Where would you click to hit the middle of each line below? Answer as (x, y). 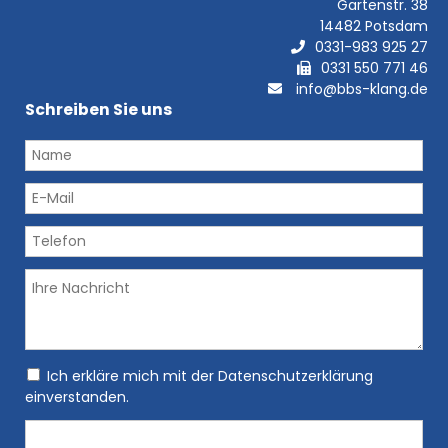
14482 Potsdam (374, 26)
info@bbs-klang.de (362, 89)
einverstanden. (77, 397)
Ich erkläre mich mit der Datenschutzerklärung (210, 376)
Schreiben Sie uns (98, 110)
